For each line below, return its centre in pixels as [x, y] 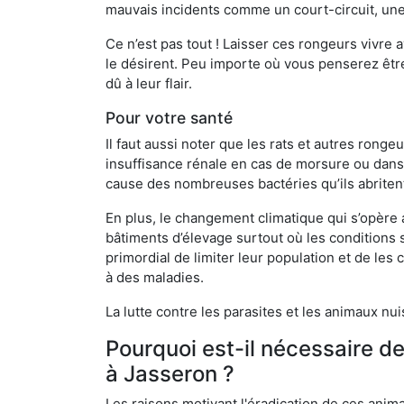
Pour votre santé [169, 117]
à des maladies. [155, 277]
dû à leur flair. [149, 83]
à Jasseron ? [170, 373]
